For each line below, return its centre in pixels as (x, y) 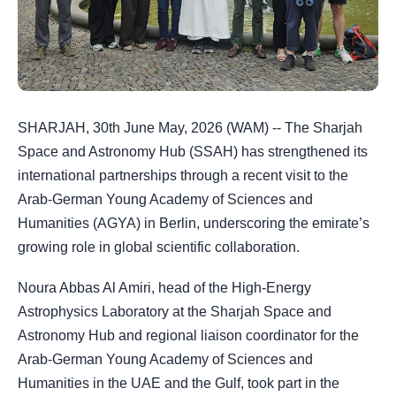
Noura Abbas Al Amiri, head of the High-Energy (164, 288)
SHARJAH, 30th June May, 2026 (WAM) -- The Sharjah (190, 128)
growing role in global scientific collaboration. (159, 247)
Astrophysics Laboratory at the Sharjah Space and (175, 312)
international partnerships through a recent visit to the (183, 175)
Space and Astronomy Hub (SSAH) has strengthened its (193, 152)
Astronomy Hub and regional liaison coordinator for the (188, 336)
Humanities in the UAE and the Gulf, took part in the (179, 384)
